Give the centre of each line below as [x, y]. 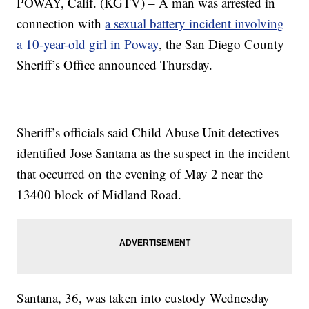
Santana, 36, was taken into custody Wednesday [143, 298]
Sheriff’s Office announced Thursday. [115, 65]
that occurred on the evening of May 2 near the [140, 174]
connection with [61, 23]
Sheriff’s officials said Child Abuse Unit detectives [148, 132]
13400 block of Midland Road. [99, 195]
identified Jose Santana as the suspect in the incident [153, 153]
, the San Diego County [222, 44]
